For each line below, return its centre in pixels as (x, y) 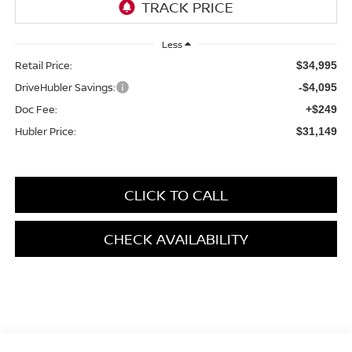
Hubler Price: (45, 131)
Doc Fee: (36, 109)
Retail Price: (43, 65)
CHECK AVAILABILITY (176, 238)
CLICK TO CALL (176, 194)
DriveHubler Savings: (65, 87)
